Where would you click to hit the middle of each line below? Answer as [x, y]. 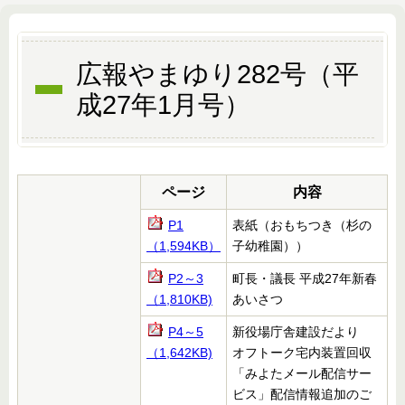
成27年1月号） [163, 105]
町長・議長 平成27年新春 [305, 279]
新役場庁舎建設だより [296, 332]
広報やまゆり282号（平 [217, 75]
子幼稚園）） [270, 246]
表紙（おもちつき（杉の [302, 226]
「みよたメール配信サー [302, 374]
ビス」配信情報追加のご [302, 395]
